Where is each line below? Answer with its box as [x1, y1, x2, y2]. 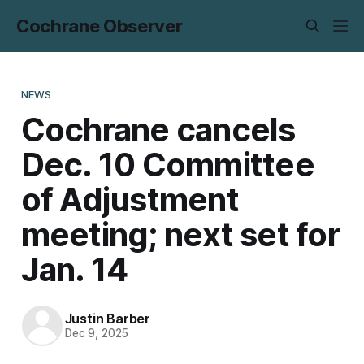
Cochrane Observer [16, 15, 183, 37]
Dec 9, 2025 [64, 327, 128, 340]
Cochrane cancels [20, 109, 296, 149]
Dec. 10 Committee [20, 144, 314, 184]
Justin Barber [64, 310, 150, 327]
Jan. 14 [20, 249, 128, 289]
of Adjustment [20, 179, 239, 219]
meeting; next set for [20, 214, 340, 254]
